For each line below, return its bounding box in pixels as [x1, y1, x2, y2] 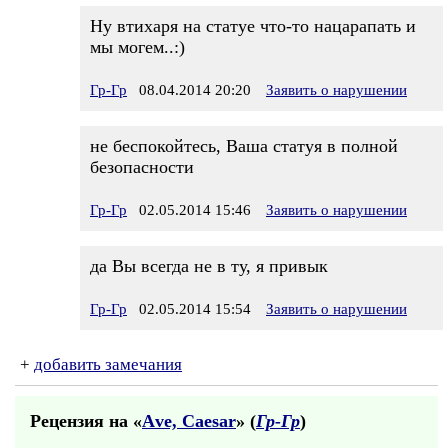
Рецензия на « [30, 411, 142, 431]
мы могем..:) [90, 37, 185, 57]
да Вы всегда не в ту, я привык [90, 256, 328, 276]
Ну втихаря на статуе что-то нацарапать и [90, 16, 416, 36]
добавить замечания [34, 355, 182, 374]
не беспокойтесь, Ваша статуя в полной [90, 136, 398, 156]
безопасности [90, 157, 194, 177]
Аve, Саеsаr [142, 411, 236, 431]
